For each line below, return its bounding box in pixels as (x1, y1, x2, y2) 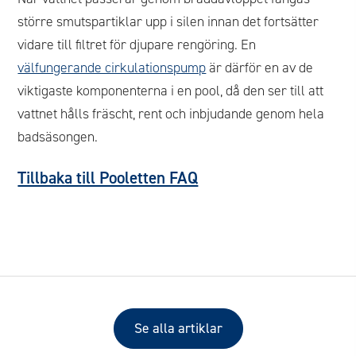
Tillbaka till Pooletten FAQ (17, 167, 199, 190)
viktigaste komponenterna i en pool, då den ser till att (17, 81, 324, 101)
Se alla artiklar (133, 319, 222, 339)
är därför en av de (206, 58, 314, 78)
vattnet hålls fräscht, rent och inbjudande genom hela (17, 104, 325, 124)
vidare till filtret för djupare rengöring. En (17, 35, 257, 55)
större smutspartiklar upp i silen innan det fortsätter (17, 12, 319, 32)
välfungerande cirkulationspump (17, 58, 207, 78)
